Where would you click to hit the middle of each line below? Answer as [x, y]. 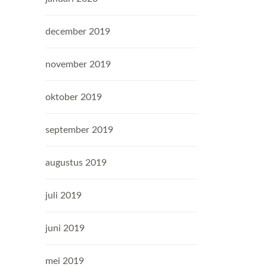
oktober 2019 [74, 97]
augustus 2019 [76, 163]
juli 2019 [63, 195]
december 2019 [78, 32]
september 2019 [79, 130]
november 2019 [78, 64]
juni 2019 [65, 228]
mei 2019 [65, 261]
